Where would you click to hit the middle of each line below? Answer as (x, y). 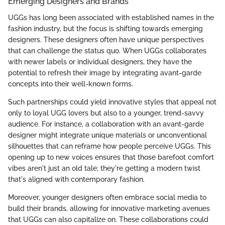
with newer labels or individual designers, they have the (100, 62)
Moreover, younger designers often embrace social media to (107, 197)
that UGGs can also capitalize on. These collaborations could (108, 219)
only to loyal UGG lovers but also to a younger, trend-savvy (106, 113)
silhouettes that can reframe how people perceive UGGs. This (109, 146)
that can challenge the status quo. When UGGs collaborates (107, 50)
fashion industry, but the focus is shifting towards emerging (105, 28)
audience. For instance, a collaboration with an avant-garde (106, 124)
